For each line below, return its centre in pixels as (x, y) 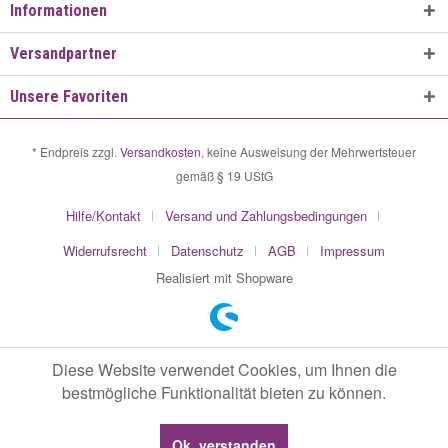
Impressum (352, 251)
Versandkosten (160, 152)
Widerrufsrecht (105, 251)
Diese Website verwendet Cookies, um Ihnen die (224, 369)
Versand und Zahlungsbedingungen (265, 216)
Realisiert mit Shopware (224, 278)
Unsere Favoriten (69, 96)
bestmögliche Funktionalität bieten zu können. (224, 392)
